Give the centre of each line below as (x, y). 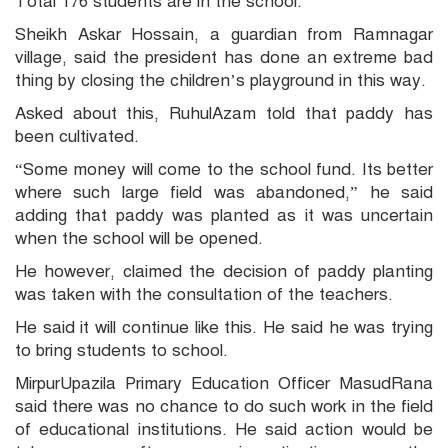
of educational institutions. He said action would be (224, 430)
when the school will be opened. (139, 239)
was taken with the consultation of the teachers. (204, 295)
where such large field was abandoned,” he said (224, 193)
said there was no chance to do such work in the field (224, 407)
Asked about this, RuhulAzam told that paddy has (224, 114)
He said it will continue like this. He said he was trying (224, 328)
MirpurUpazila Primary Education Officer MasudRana (224, 384)
